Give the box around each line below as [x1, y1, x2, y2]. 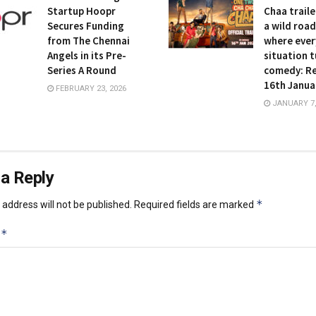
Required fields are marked [133, 199, 256, 211]
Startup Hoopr [47, 4, 116, 18]
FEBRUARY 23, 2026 [53, 84, 126, 94]
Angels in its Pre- [47, 49, 126, 63]
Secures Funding [47, 19, 124, 33]
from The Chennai [47, 34, 130, 48]
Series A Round [47, 63, 116, 78]
